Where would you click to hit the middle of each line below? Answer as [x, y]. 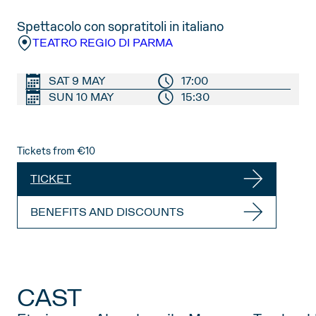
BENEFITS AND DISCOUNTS [107, 212]
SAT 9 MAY [77, 81]
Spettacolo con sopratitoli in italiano [120, 26]
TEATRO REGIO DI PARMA [103, 43]
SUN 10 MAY [81, 97]
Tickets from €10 [56, 151]
